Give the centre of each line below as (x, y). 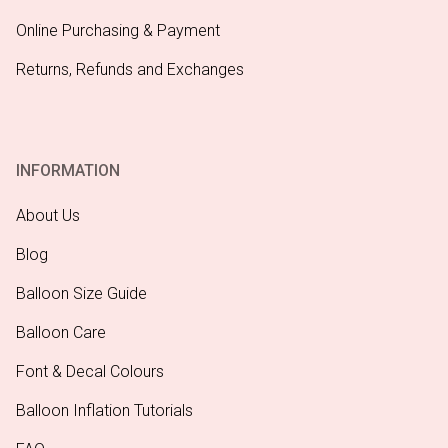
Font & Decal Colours (90, 371)
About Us (48, 215)
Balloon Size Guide (81, 293)
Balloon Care (61, 332)
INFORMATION (68, 170)
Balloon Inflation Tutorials (104, 410)
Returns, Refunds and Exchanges (130, 69)
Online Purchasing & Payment (118, 30)
